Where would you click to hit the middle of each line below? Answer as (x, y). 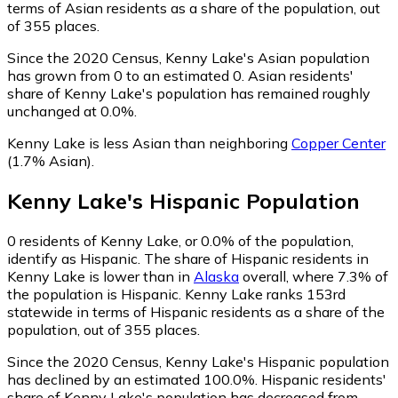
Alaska (216, 277)
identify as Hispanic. (76, 259)
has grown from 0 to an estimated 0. (126, 76)
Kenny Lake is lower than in (100, 277)
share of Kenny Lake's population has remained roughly (189, 94)
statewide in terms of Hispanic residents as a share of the (196, 312)
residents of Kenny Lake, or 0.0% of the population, (185, 241)
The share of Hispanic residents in (256, 259)
